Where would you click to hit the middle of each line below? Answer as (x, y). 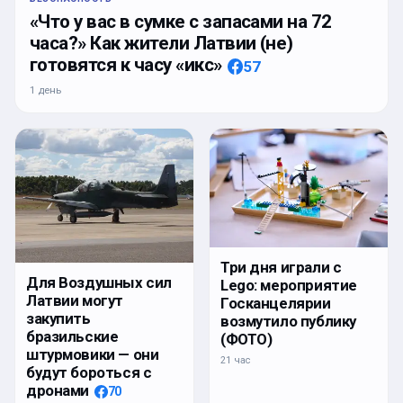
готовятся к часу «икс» (126, 65)
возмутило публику (288, 321)
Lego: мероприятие (289, 285)
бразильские (72, 336)
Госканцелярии (276, 303)
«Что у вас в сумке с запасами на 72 (181, 22)
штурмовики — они (93, 354)
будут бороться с (89, 372)
